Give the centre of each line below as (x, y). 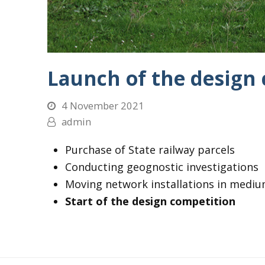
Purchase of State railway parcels (150, 150)
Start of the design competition (150, 201)
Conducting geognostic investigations (161, 167)
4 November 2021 (103, 106)
